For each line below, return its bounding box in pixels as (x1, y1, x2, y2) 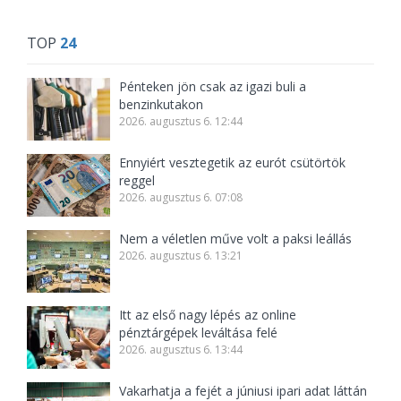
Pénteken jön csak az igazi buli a (119, 78, 307, 95)
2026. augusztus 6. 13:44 (119, 342, 243, 357)
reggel (119, 172, 156, 189)
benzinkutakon (119, 96, 204, 113)
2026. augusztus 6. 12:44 (119, 114, 243, 129)
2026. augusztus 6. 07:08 (119, 190, 243, 205)
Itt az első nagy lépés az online (119, 306, 297, 323)
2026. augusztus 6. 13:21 (119, 248, 243, 263)
